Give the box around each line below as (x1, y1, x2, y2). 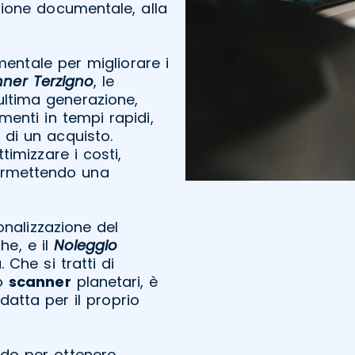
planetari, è (71, 271, 158, 292)
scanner (8, 271, 71, 292)
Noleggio (53, 235, 118, 255)
